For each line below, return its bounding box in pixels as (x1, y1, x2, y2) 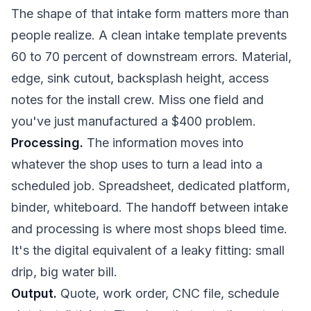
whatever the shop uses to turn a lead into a (11, 157, 262, 171)
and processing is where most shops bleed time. (11, 221, 287, 236)
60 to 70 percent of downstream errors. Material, (11, 49, 292, 64)
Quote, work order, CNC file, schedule (57, 286, 279, 301)
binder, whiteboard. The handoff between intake (11, 200, 288, 215)
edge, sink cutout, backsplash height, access (11, 71, 269, 85)
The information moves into (83, 135, 244, 150)
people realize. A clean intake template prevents (11, 28, 287, 42)
